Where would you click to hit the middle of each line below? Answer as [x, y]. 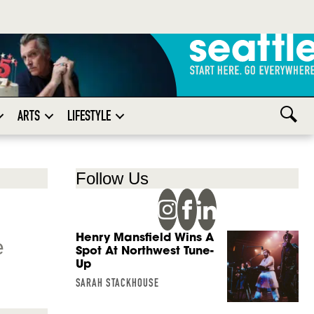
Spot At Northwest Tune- [144, 251]
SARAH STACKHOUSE [117, 283]
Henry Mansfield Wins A [144, 237]
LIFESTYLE [89, 116]
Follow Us [112, 179]
